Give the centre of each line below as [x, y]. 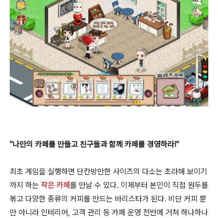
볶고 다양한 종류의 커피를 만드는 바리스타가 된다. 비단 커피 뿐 [108, 199]
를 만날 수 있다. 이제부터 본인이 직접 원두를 [139, 185]
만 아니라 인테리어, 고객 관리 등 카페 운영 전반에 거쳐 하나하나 [109, 212]
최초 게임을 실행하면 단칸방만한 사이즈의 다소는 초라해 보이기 [109, 171]
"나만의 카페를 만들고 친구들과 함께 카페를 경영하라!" [94, 144]
